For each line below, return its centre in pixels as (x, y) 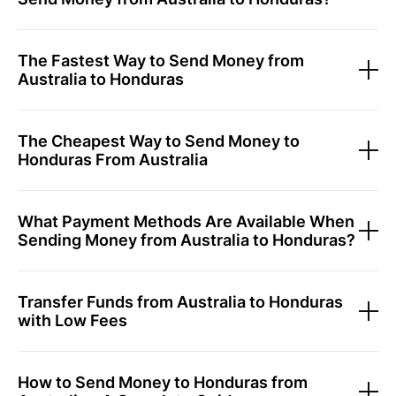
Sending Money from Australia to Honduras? (187, 240)
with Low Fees (72, 320)
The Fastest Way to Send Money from (161, 61)
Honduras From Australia (113, 160)
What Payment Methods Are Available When (186, 221)
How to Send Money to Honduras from (163, 382)
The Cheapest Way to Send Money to (159, 141)
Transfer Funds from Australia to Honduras (180, 302)
